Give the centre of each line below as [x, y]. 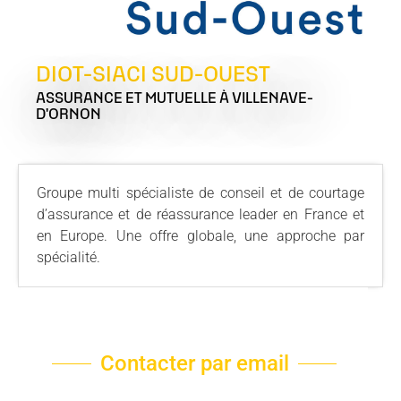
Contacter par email [194, 363]
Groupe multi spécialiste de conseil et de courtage [200, 193]
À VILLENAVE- [266, 99]
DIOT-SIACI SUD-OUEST [153, 76]
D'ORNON [68, 115]
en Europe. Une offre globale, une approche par [200, 236]
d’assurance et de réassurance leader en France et [200, 214]
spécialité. [68, 257]
